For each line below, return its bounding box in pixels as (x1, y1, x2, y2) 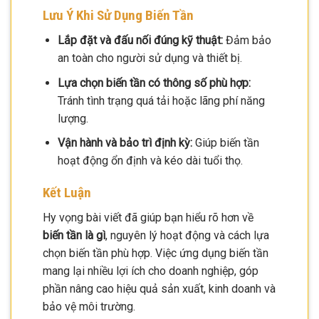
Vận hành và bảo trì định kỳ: (57, 136, 192, 150)
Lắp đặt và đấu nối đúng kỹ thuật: (57, 33, 223, 47)
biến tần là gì (43, 228, 105, 242)
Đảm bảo (222, 33, 271, 47)
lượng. (57, 111, 88, 125)
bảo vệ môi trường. (43, 299, 135, 313)
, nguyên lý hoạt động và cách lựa (105, 228, 269, 242)
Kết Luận (43, 184, 91, 201)
